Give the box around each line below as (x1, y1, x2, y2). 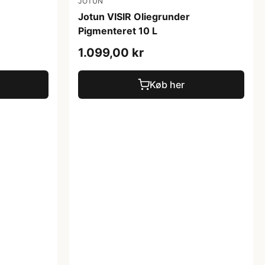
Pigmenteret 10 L (78, 24, 157, 37)
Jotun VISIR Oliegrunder (78, 10, 190, 22)
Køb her (150, 78, 185, 91)
